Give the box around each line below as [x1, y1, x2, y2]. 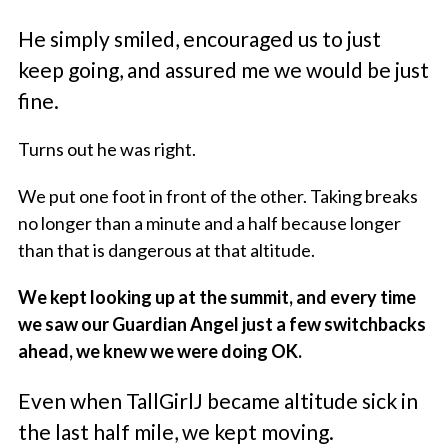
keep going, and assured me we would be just [17, 57, 429, 83]
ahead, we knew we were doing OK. [17, 340, 302, 363]
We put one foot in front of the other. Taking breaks [17, 185, 418, 208]
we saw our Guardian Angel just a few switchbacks [17, 313, 426, 336]
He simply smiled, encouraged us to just [17, 26, 381, 52]
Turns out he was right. [17, 138, 196, 161]
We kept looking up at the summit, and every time [17, 286, 416, 309]
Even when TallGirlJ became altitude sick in [17, 388, 418, 414]
